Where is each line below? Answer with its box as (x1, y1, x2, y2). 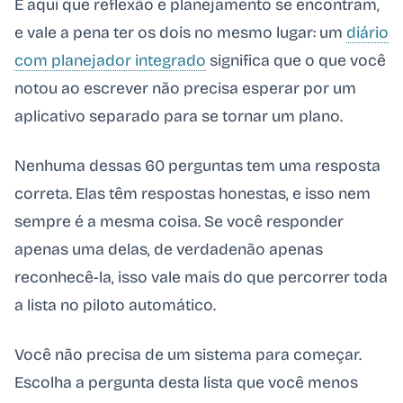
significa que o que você (206, 50, 386, 70)
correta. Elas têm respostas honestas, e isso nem (14, 184, 371, 203)
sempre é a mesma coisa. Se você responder (14, 211, 344, 231)
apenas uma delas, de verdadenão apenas (14, 239, 323, 259)
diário (346, 22, 389, 42)
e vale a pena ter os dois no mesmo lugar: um (14, 22, 346, 42)
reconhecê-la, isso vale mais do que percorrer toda (14, 267, 388, 287)
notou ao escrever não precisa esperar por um (14, 78, 356, 98)
